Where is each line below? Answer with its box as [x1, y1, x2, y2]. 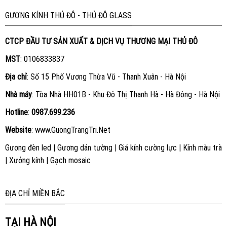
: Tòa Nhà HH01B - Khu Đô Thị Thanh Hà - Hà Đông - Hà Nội [31, 90, 220, 100]
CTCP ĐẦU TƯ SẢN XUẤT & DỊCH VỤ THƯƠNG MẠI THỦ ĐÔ [5, 36, 198, 47]
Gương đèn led [5, 143, 51, 153]
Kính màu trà [182, 143, 222, 153]
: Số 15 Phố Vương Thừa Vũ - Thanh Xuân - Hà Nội [26, 72, 186, 82]
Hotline [5, 107, 28, 118]
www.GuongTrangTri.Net [34, 125, 110, 135]
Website [5, 125, 31, 135]
